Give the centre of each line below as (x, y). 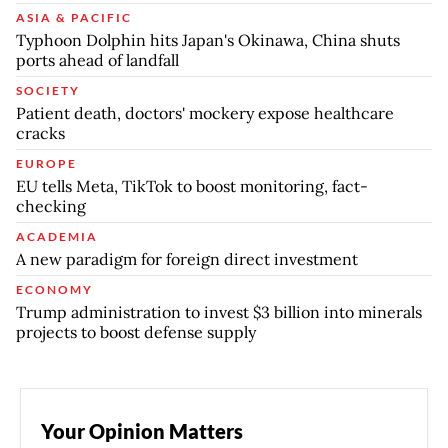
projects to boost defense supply (136, 331)
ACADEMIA (57, 236)
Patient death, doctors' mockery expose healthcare (205, 112)
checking (51, 205)
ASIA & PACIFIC (74, 17)
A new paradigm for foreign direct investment (187, 258)
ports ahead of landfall (97, 59)
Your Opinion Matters (142, 430)
